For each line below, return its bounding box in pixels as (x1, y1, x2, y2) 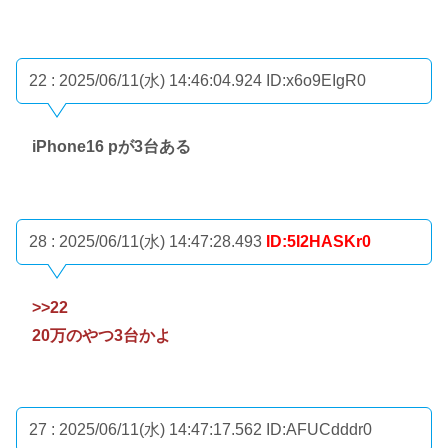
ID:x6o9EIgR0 (266, 72, 366, 90)
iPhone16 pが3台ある (32, 138, 191, 156)
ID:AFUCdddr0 (266, 421, 372, 439)
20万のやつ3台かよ (32, 326, 171, 344)
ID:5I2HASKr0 (266, 232, 371, 250)
